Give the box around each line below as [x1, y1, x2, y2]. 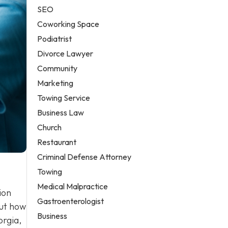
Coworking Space [37, 18, 100, 29]
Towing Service [37, 92, 91, 103]
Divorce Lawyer [37, 48, 94, 59]
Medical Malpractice [37, 181, 108, 191]
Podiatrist [37, 33, 72, 44]
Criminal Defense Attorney [37, 151, 132, 162]
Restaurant [37, 136, 77, 147]
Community [37, 63, 78, 73]
